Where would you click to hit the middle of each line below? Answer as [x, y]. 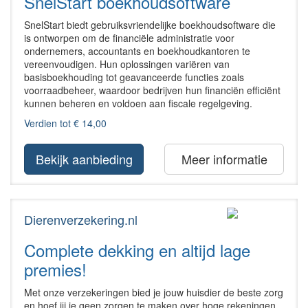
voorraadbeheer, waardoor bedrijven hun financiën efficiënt [152, 90]
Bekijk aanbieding [84, 158]
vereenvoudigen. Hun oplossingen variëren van [127, 64]
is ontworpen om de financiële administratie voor [129, 37]
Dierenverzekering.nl [81, 219]
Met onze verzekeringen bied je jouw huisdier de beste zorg [154, 292]
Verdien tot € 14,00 [65, 123]
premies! [55, 269]
